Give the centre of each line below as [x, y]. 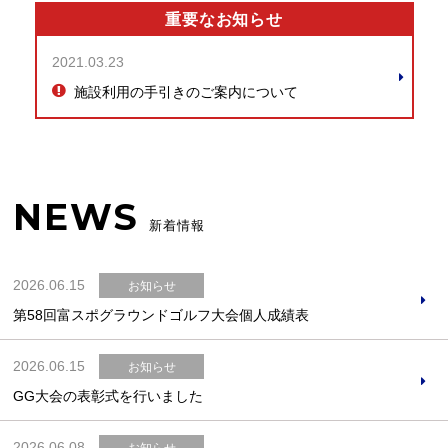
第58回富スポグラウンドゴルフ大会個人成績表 [161, 314]
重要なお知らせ [224, 20]
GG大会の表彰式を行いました [108, 395]
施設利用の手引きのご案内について [185, 91]
